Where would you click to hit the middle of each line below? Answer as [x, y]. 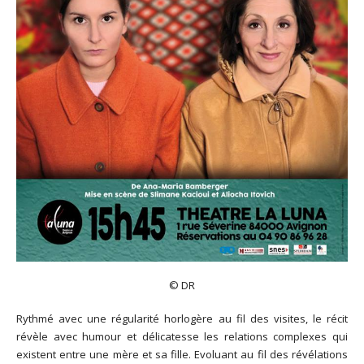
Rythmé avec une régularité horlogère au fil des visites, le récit [182, 319]
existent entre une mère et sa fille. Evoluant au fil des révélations [182, 355]
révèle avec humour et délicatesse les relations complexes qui [182, 337]
